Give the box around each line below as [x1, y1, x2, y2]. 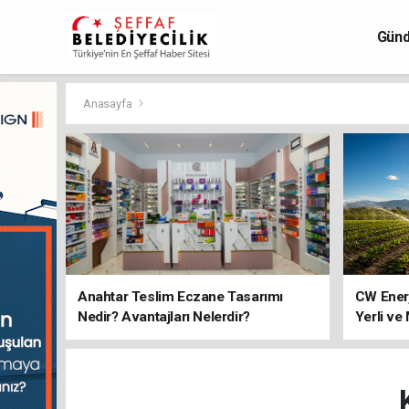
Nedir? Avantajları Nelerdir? [78, 309, 250, 325]
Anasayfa [83, 97, 135, 110]
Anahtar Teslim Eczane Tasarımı [78, 288, 284, 305]
